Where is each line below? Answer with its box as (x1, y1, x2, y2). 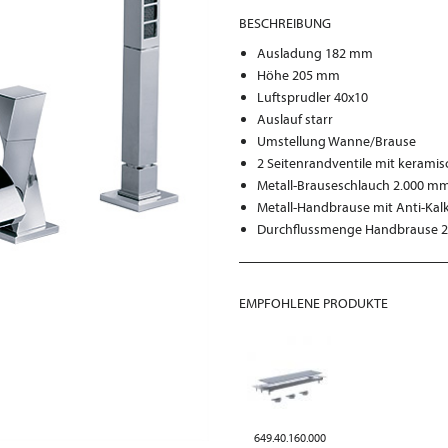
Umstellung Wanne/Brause (257, 132, 417, 150)
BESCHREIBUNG (239, 14, 331, 32)
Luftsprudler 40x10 (257, 88, 369, 106)
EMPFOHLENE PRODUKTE (239, 294, 388, 312)
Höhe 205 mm (257, 66, 341, 84)
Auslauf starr (257, 110, 334, 128)
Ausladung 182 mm (257, 44, 374, 62)
